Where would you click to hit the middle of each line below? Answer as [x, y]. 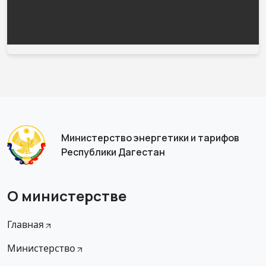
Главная [26, 225]
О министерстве [67, 196]
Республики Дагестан [113, 152]
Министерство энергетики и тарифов [150, 138]
